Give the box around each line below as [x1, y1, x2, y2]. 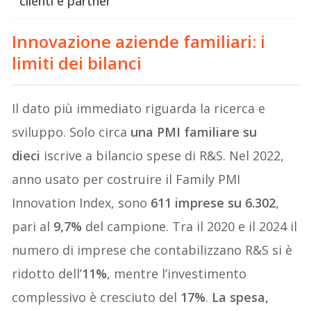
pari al [12, 217, 54, 235]
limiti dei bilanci [12, 51, 142, 74]
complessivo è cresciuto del [12, 288, 181, 305]
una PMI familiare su [131, 123, 258, 140]
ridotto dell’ [12, 264, 83, 282]
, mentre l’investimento [107, 264, 247, 282]
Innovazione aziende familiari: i [12, 29, 266, 53]
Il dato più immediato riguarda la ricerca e [12, 99, 266, 117]
